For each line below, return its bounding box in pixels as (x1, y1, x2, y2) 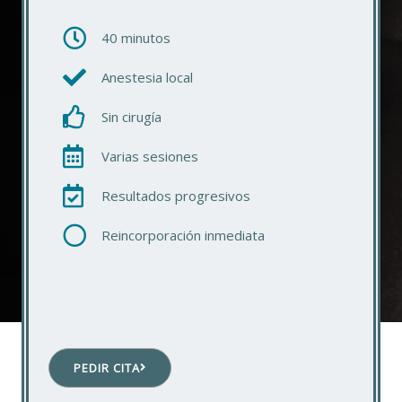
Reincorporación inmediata (100, 225, 265, 244)
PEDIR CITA (74, 359, 140, 376)
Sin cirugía (100, 107, 162, 126)
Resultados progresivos (100, 186, 250, 205)
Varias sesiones (100, 146, 198, 165)
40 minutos (100, 28, 170, 47)
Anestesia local (100, 67, 193, 86)
